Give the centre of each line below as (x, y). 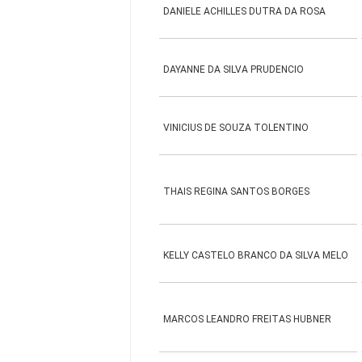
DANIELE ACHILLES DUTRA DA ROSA (245, 11)
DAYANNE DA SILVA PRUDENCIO (234, 69)
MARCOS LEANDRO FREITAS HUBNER (248, 319)
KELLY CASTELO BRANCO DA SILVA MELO (256, 255)
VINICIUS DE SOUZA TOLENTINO (236, 128)
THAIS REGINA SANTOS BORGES (237, 192)
